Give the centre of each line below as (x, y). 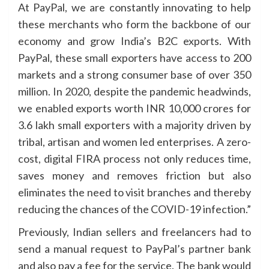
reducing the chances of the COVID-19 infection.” (134, 209)
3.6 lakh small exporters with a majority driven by (134, 125)
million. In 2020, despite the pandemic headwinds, (134, 91)
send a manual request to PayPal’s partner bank (134, 249)
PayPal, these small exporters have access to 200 (134, 58)
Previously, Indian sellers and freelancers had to (134, 232)
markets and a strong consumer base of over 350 (134, 74)
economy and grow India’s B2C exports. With (134, 41)
